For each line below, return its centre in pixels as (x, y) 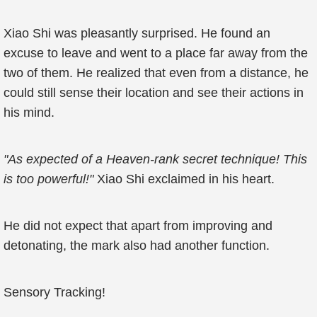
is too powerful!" (50, 179)
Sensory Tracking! (54, 292)
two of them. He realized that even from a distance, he (156, 73)
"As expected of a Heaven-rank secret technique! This (155, 159)
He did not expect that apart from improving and (138, 226)
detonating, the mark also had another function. (137, 246)
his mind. (29, 113)
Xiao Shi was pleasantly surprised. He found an (137, 33)
